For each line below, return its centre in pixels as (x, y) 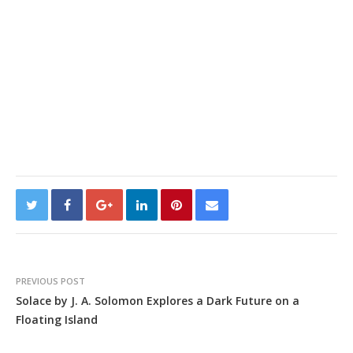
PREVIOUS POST (50, 281)
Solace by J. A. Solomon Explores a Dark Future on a (158, 300)
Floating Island (57, 319)
